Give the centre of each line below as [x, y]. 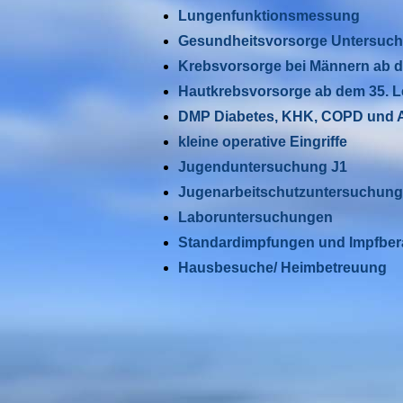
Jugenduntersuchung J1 [263, 167]
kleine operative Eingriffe [263, 142]
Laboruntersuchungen [255, 218]
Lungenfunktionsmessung [269, 16]
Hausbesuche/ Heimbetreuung [282, 268]
